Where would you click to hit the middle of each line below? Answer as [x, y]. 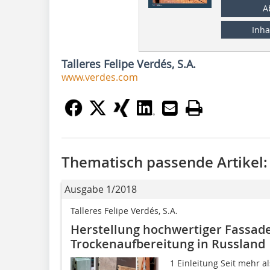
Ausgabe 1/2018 [101, 189]
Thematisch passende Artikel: [165, 162]
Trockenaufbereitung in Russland [168, 243]
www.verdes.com [100, 77]
